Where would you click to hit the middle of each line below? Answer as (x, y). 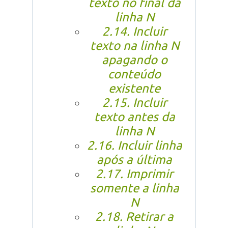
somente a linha (134, 188)
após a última (134, 160)
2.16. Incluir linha (134, 146)
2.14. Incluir (134, 32)
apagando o (134, 60)
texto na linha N (134, 46)
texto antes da (134, 117)
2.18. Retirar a (134, 217)
